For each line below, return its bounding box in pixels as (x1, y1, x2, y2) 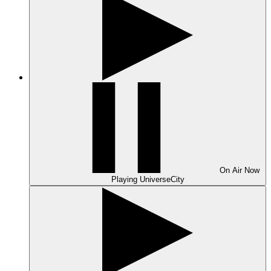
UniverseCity (139, 175, 184, 184)
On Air (220, 166, 244, 175)
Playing (111, 175, 140, 184)
